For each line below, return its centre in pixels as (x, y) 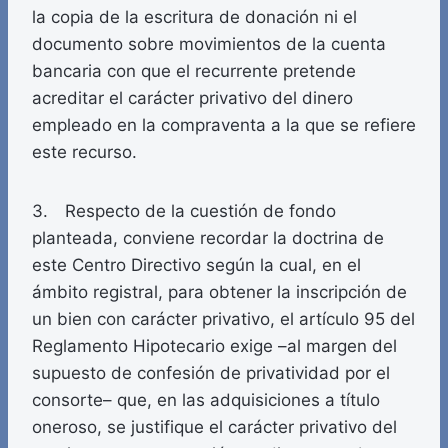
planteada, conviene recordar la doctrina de (208, 238)
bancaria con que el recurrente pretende (194, 71)
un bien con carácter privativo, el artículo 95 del (223, 319)
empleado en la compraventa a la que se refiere (224, 125)
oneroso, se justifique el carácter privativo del (214, 427)
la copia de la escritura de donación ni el (194, 17)
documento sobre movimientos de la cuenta (209, 44)
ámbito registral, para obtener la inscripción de (219, 292)
